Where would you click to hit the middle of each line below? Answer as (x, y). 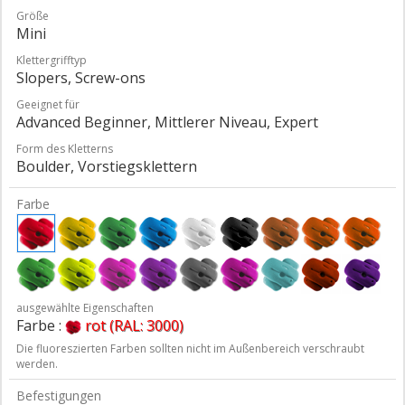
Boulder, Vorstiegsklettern (107, 166)
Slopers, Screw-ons (81, 77)
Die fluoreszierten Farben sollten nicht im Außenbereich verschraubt (190, 348)
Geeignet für (48, 104)
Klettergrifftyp (52, 60)
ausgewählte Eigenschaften (85, 307)
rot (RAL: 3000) (134, 325)
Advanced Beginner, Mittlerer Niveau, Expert (167, 122)
